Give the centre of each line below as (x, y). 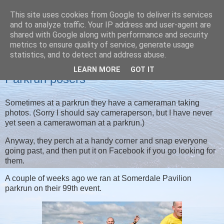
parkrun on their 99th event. (53, 188)
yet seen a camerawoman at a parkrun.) (76, 122)
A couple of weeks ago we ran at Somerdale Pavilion (98, 178)
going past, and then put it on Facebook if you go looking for (110, 150)
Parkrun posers (45, 79)
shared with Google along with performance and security (109, 35)
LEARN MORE (97, 70)
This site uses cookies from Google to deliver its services (111, 15)
